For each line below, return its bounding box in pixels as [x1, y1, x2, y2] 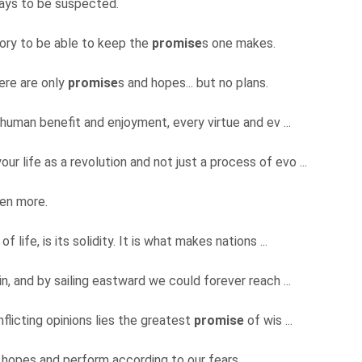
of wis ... [244, 313, 296, 329]
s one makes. [202, 36, 279, 52]
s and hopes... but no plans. [118, 75, 271, 91]
